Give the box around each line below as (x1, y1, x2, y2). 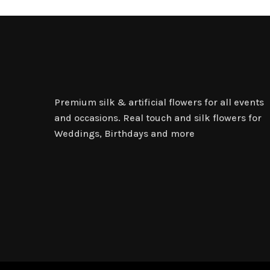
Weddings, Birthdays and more (54, 128, 195, 139)
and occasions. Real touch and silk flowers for (54, 112, 262, 124)
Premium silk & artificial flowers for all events (54, 96, 264, 108)
